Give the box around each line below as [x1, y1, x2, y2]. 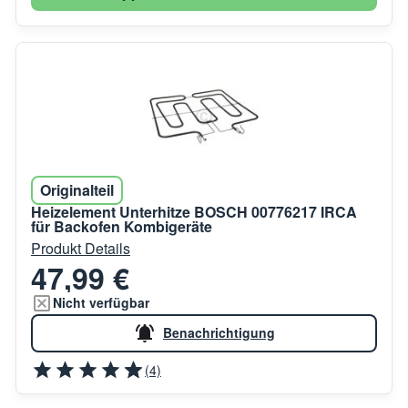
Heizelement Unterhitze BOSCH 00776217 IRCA [31, 200, 357, 222]
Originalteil [40, 178, 114, 200]
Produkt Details [31, 237, 130, 259]
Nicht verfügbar [53, 293, 149, 312]
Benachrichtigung [163, 323, 275, 342]
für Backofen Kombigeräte [31, 215, 212, 237]
